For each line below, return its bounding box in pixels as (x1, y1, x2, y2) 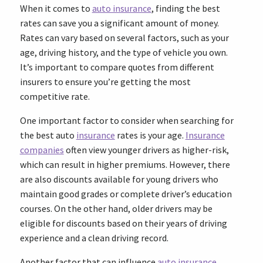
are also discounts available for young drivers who (19, 173, 218, 185)
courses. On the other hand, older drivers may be (19, 203, 213, 214)
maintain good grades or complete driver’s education (19, 188, 232, 200)
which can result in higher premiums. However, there (19, 159, 230, 170)
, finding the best (151, 2, 220, 14)
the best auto (19, 129, 76, 141)
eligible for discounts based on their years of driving (19, 217, 227, 229)
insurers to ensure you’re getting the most (19, 76, 191, 87)
